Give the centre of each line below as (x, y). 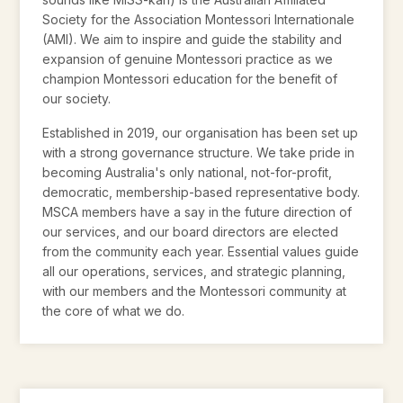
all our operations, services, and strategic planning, (194, 272)
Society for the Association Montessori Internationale (199, 19)
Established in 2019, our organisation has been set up (201, 133)
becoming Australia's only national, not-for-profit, (188, 173)
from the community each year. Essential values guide (201, 252)
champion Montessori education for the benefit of (190, 78)
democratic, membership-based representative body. (201, 193)
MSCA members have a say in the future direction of (197, 212)
